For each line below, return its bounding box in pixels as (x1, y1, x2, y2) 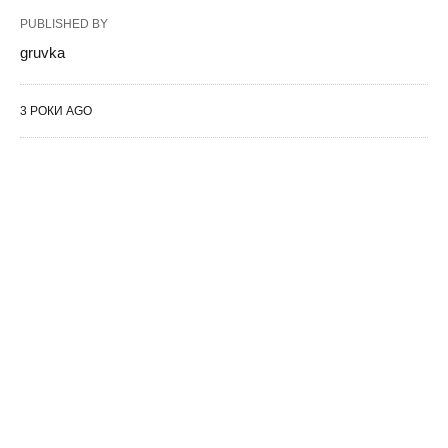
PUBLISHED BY (20, 16, 108, 31)
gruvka (20, 43, 65, 61)
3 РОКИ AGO (20, 103, 92, 118)
